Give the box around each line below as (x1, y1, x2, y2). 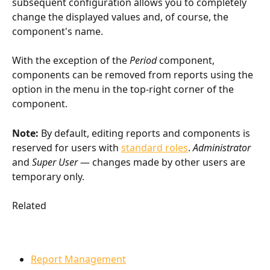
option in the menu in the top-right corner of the (12, 83, 236, 96)
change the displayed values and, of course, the (12, 10, 231, 24)
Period (130, 54, 157, 67)
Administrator (193, 140, 251, 154)
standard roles (121, 140, 188, 154)
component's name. (12, 24, 103, 38)
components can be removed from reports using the (12, 68, 256, 82)
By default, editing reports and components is (39, 126, 253, 140)
